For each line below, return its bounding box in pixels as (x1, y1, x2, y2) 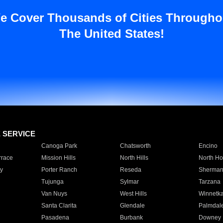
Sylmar (119, 178, 139, 185)
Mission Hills (41, 154, 76, 161)
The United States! (59, 27, 164, 40)
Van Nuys (41, 190, 67, 197)
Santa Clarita (41, 202, 77, 209)
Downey (198, 214, 221, 221)
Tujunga (41, 178, 64, 185)
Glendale (119, 202, 145, 209)
